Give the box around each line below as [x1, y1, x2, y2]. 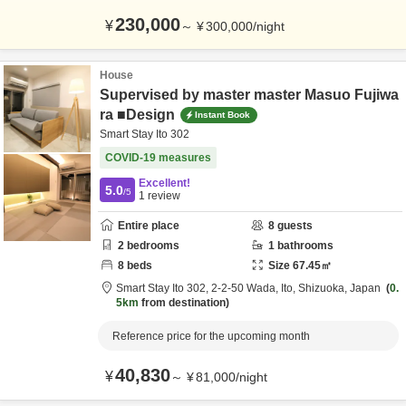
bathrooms [275, 239, 333, 252]
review [145, 189, 180, 202]
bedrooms [124, 239, 179, 252]
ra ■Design [100, 107, 175, 122]
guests [275, 219, 313, 232]
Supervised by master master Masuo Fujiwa [100, 87, 399, 102]
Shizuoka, [298, 282, 350, 295]
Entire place [118, 219, 179, 232]
